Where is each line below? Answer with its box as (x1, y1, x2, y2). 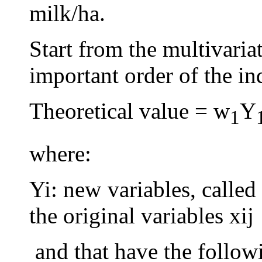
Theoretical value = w (29, 98, 230, 124)
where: (29, 141, 91, 167)
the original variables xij (29, 203, 254, 229)
